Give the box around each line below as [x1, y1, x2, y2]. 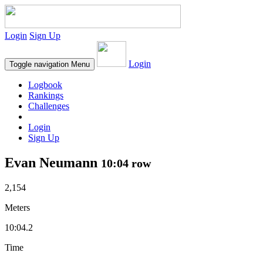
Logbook [28, 80, 62, 90]
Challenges [28, 101, 69, 111]
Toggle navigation [9, 60, 69, 69]
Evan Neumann [5, 154, 101, 170]
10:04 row [101, 156, 151, 170]
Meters [5, 202, 30, 213]
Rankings [28, 90, 63, 100]
